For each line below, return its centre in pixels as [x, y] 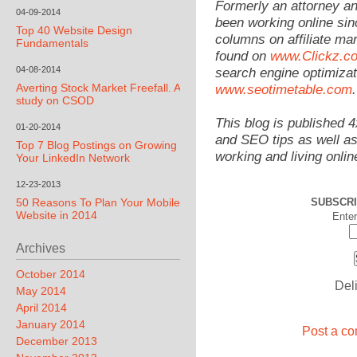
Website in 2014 [57, 215]
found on [243, 57]
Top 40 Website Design [74, 30]
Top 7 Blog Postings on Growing [96, 145]
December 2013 [57, 341]
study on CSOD [55, 100]
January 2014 [51, 324]
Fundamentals [52, 43]
